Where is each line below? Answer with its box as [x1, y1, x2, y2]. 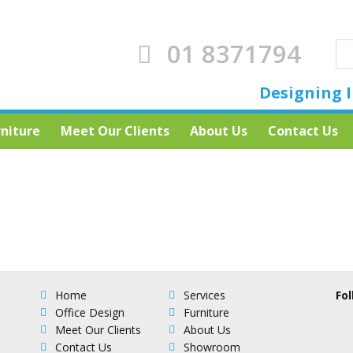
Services [183, 288, 225, 303]
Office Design [55, 305, 125, 320]
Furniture [183, 305, 229, 320]
